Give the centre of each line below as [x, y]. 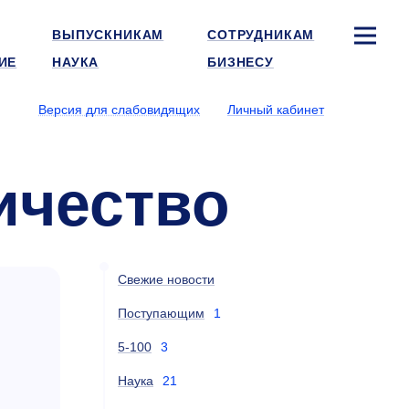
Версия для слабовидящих [119, 110]
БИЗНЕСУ [241, 62]
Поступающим [161, 313]
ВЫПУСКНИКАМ [108, 35]
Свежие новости [166, 279]
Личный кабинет [276, 110]
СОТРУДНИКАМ [261, 35]
